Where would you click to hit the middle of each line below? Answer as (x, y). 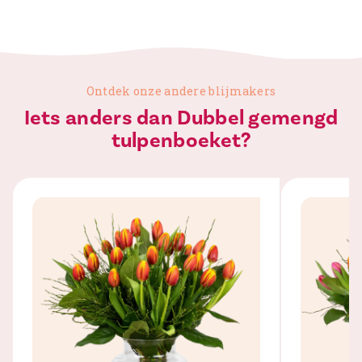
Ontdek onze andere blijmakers (181, 91)
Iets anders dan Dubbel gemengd (181, 118)
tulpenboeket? (181, 141)
